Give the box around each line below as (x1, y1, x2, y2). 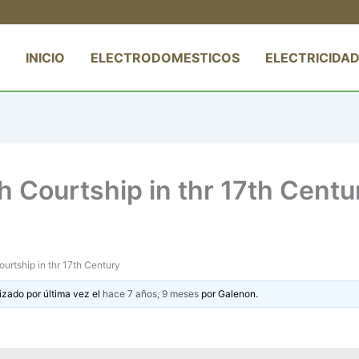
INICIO (26, 49, 65, 66)
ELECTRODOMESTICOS (91, 49, 240, 66)
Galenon (218, 287, 256, 300)
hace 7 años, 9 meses (103, 287, 200, 300)
